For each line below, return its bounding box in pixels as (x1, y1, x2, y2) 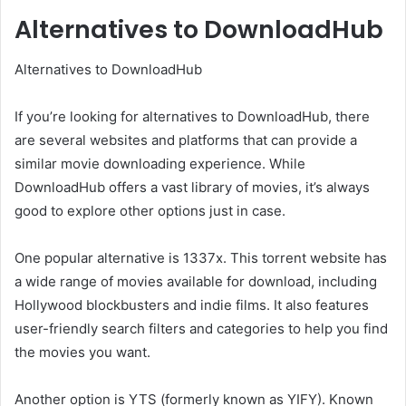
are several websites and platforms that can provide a (14, 131, 357, 150)
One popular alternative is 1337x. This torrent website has (14, 249, 387, 267)
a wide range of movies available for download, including (14, 273, 377, 291)
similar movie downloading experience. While (14, 155, 305, 173)
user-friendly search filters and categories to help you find (14, 320, 388, 338)
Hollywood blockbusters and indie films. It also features (14, 296, 369, 314)
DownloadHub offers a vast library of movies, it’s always (14, 179, 370, 197)
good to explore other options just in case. (14, 202, 285, 220)
